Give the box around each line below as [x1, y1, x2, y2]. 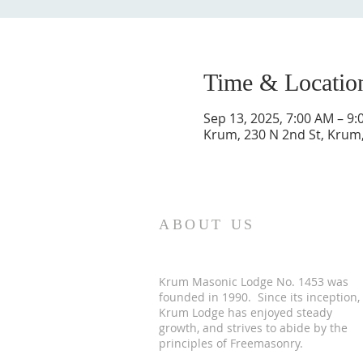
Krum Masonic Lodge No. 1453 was [159, 273, 348, 289]
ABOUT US [159, 216, 255, 233]
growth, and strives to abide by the [159, 319, 348, 335]
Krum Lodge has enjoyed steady [159, 304, 332, 320]
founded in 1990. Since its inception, [159, 288, 360, 305]
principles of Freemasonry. [159, 335, 306, 351]
